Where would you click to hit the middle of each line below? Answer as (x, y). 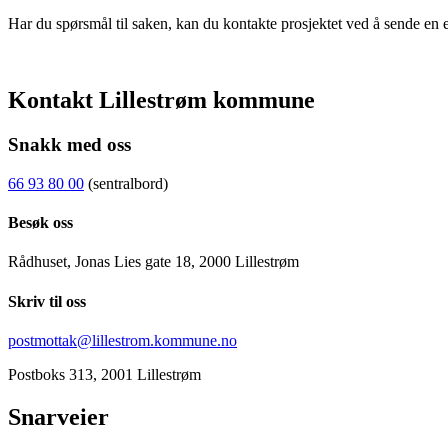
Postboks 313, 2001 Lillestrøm (104, 374)
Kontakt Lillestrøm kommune (161, 100)
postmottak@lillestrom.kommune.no (122, 340)
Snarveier (58, 416)
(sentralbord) (126, 183)
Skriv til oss (47, 301)
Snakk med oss (69, 144)
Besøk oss (40, 222)
